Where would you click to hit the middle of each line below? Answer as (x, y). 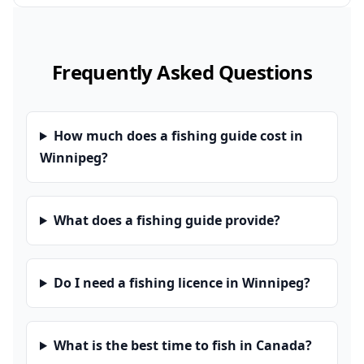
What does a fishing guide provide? (167, 220)
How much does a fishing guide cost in (178, 136)
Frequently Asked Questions (182, 72)
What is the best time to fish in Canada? (182, 345)
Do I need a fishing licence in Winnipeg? (182, 283)
